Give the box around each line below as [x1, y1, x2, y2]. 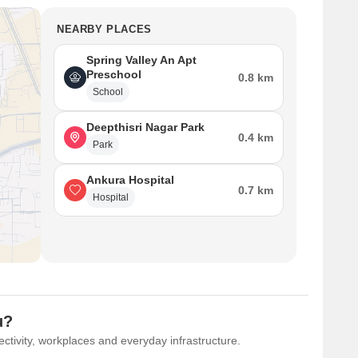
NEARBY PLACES [57, 23, 152, 35]
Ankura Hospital [86, 173, 174, 186]
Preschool [86, 68, 141, 81]
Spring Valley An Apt [86, 54, 197, 66]
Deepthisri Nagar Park [86, 121, 205, 133]
